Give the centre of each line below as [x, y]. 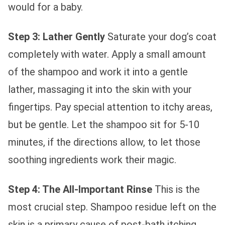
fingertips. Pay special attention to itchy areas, [110, 107]
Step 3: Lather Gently [57, 36]
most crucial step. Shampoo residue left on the [112, 207]
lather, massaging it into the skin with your [100, 89]
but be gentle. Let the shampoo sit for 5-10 [104, 124]
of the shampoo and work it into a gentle [98, 72]
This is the [176, 189]
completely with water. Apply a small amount [107, 54]
